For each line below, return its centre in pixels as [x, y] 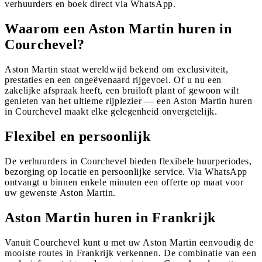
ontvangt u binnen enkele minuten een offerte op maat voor [124, 182]
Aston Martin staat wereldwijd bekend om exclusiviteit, [117, 69]
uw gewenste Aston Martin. [60, 192]
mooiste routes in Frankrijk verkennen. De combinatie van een [131, 253]
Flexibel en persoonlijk [78, 136]
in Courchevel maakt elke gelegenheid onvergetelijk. [111, 111]
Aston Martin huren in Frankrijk [110, 217]
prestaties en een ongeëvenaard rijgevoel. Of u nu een [113, 80]
